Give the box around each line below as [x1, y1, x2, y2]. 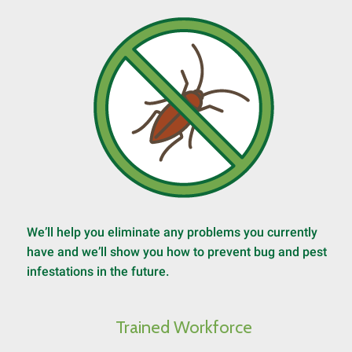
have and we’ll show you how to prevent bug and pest [27, 244, 327, 259]
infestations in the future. [27, 264, 169, 279]
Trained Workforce [115, 317, 252, 338]
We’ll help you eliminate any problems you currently [27, 225, 317, 240]
